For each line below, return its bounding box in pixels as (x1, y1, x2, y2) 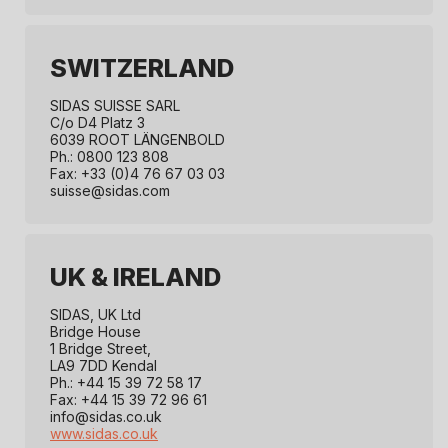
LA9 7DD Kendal (50, 357, 157, 375)
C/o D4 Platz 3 (50, 114, 145, 132)
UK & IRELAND (50, 262, 221, 293)
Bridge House (50, 323, 141, 341)
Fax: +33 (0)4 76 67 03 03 (50, 165, 225, 183)
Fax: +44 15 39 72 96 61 (50, 391, 207, 409)
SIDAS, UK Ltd (50, 306, 141, 324)
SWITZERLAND (50, 53, 234, 84)
